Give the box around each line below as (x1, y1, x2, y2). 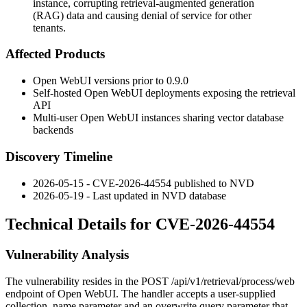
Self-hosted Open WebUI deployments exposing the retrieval (33, 87, 295, 99)
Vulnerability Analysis (5, 247, 129, 262)
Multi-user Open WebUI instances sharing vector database (33, 112, 284, 124)
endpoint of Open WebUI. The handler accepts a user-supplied (5, 288, 275, 300)
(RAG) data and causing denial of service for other (33, 9, 251, 21)
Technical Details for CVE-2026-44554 (5, 215, 275, 234)
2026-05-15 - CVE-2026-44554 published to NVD (33, 177, 254, 189)
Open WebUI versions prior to (33, 75, 167, 87)
